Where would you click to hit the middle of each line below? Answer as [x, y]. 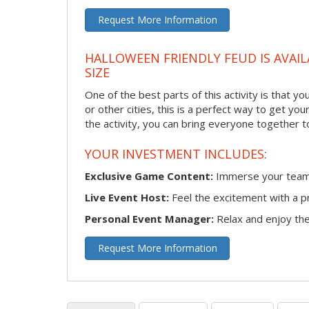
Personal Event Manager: [149, 218]
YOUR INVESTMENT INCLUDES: [176, 154]
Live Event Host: [127, 197]
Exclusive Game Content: [149, 176]
